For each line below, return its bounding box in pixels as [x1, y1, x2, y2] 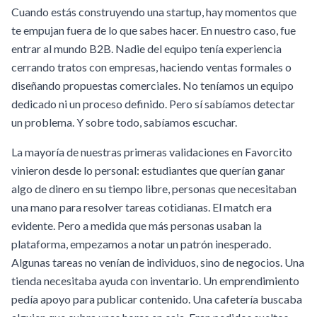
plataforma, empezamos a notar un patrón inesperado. [11, 237, 271, 250]
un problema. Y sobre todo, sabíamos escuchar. [11, 115, 237, 129]
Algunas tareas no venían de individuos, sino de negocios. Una [11, 255, 304, 269]
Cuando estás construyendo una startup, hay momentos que [11, 5, 296, 18]
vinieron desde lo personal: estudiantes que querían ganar [11, 163, 285, 177]
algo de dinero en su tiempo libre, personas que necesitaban [11, 182, 296, 195]
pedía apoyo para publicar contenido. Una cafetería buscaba [11, 292, 302, 306]
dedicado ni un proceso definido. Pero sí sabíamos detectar [11, 97, 295, 110]
